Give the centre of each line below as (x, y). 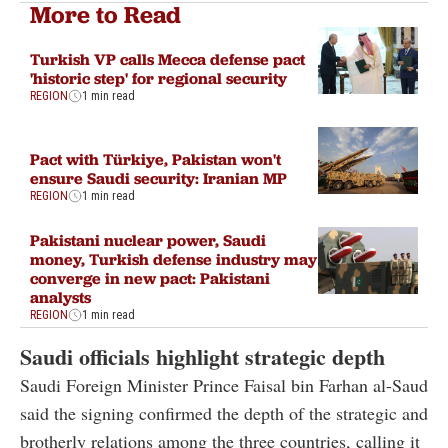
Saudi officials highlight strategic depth (202, 357)
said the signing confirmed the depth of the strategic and (224, 413)
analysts (60, 297)
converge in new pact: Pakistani (150, 278)
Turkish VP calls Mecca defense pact (167, 59)
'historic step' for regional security (158, 78)
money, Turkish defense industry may (173, 259)
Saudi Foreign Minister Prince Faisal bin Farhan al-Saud (224, 385)
